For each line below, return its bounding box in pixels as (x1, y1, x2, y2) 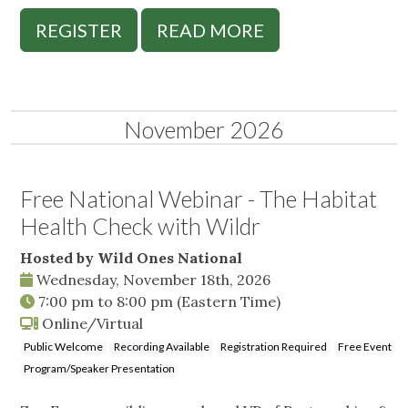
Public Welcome (24, 340, 103, 354)
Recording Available (114, 340, 209, 354)
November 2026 (124, 116, 284, 144)
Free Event (338, 340, 392, 354)
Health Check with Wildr (20, 212, 260, 240)
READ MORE (157, 19, 264, 42)
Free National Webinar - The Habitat (20, 185, 377, 213)
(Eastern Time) (177, 292, 280, 311)
